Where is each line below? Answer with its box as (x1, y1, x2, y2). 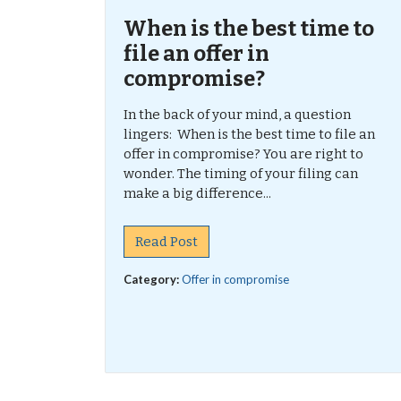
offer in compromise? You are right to (124, 146, 363, 162)
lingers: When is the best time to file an (124, 126, 375, 142)
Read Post (135, 234, 198, 250)
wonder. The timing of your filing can (124, 166, 358, 182)
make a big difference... (124, 185, 271, 201)
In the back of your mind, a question (124, 107, 351, 123)
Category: (124, 272, 182, 286)
